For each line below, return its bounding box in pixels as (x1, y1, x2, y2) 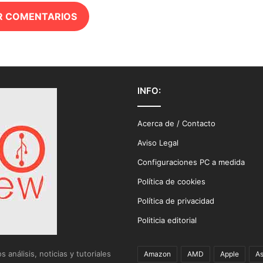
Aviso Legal (137, 138, 178, 148)
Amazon (144, 249, 171, 259)
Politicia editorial (137, 215, 197, 225)
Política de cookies (137, 177, 205, 187)
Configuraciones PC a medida (137, 157, 245, 167)
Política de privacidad (137, 196, 214, 206)
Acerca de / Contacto (137, 119, 215, 129)
